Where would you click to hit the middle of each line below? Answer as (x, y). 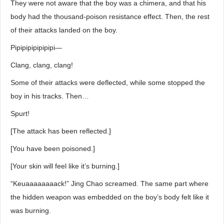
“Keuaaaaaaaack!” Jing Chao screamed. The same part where (109, 183)
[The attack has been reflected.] (61, 131)
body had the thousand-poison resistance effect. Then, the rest (110, 16)
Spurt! (20, 113)
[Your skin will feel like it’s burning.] (65, 166)
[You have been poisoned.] (53, 148)
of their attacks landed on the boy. (64, 30)
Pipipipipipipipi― (36, 47)
